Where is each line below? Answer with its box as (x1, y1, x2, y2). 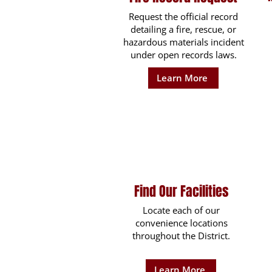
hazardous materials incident (123, 36, 244, 48)
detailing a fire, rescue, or (131, 23, 236, 35)
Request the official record (129, 10, 238, 22)
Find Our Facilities (134, 182, 228, 201)
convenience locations (135, 217, 228, 229)
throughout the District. (132, 229, 230, 242)
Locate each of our (143, 204, 220, 216)
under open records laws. (130, 49, 237, 61)
